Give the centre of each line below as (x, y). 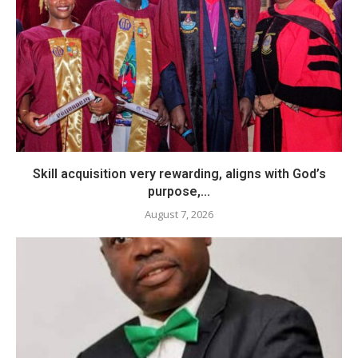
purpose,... (179, 191)
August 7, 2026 (179, 214)
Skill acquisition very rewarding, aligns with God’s (179, 173)
